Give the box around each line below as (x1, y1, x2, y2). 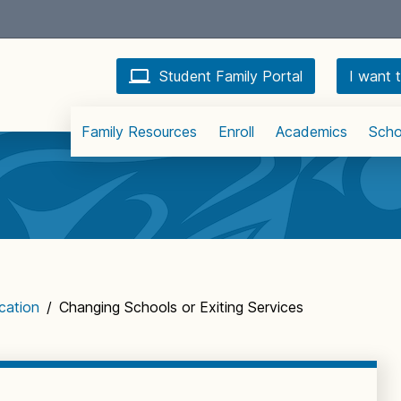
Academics (276, 123, 347, 141)
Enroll (218, 123, 254, 141)
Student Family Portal (159, 66, 303, 85)
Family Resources (81, 123, 197, 141)
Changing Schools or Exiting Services (59, 298, 303, 316)
